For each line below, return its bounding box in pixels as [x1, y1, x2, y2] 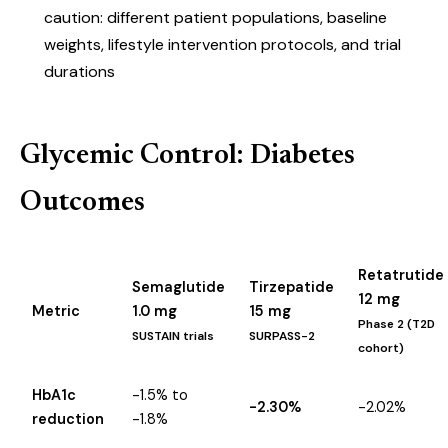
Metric [32, 302, 80, 320]
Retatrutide [358, 266, 444, 284]
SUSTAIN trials [132, 328, 214, 344]
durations [44, 61, 115, 82]
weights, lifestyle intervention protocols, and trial [44, 34, 401, 55]
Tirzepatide [249, 278, 334, 296]
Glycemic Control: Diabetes [20, 142, 355, 170]
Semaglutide [132, 278, 225, 296]
